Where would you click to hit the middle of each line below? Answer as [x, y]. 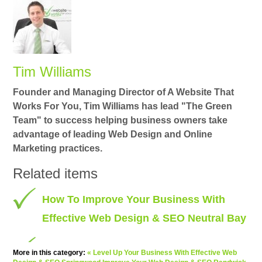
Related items [56, 174]
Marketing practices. [58, 149]
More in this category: [49, 253]
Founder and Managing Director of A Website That [124, 92]
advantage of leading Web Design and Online [113, 135]
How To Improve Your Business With [134, 200]
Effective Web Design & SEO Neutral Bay [144, 218]
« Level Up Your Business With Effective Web [162, 253]
